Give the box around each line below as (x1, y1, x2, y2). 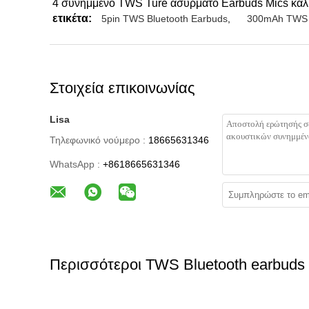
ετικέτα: (52, 12, 92, 24)
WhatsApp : (50, 159, 100, 170)
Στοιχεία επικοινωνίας (50, 79, 195, 97)
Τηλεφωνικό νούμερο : (50, 134, 146, 146)
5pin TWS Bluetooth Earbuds (101, 13, 228, 24)
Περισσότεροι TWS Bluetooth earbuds (50, 256, 305, 273)
